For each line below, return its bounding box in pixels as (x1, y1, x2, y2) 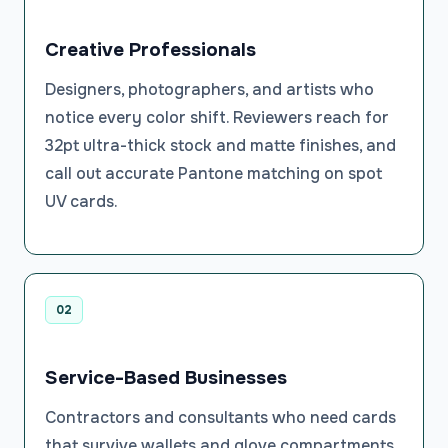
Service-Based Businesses (45, 365, 287, 391)
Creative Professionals (45, 37, 256, 63)
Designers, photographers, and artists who (45, 79, 374, 101)
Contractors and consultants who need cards (45, 407, 396, 429)
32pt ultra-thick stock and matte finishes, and (45, 135, 396, 157)
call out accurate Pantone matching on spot (45, 163, 382, 185)
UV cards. (45, 191, 118, 213)
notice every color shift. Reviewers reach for (45, 107, 389, 129)
